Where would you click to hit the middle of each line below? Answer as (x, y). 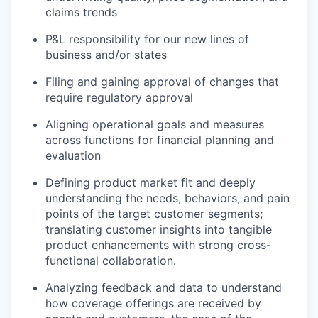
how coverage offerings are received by (153, 303)
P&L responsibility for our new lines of (147, 39)
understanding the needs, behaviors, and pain (168, 198)
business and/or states (106, 55)
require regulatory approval (119, 98)
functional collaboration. (111, 261)
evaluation (73, 156)
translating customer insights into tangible (159, 230)
